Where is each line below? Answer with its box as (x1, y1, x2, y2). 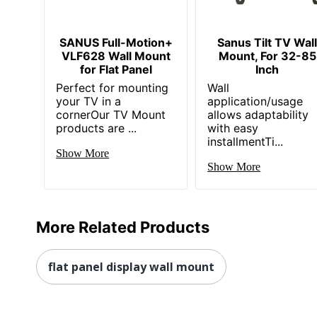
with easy (207, 120, 259, 135)
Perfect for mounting (56, 80, 169, 95)
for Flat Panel (79, 62, 152, 76)
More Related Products (36, 217, 209, 236)
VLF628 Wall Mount (61, 48, 171, 63)
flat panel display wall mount (48, 258, 214, 275)
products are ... (56, 120, 137, 135)
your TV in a (56, 93, 122, 108)
